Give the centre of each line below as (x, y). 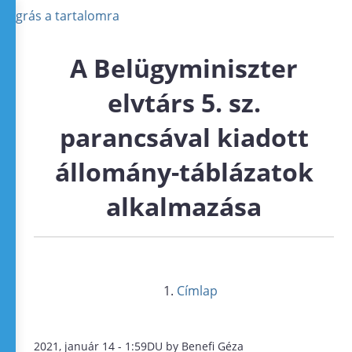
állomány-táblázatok (184, 172)
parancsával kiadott (184, 137)
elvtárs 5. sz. (184, 103)
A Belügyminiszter (184, 68)
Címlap (198, 291)
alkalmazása (184, 206)
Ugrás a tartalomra (63, 16)
